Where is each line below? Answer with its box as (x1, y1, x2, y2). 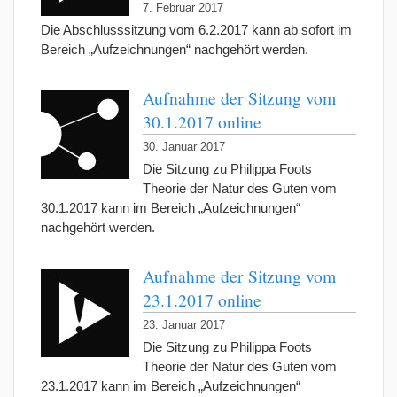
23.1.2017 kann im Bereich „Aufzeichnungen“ (41, 378, 300, 394)
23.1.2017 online (143, 288, 261, 312)
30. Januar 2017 (143, 141, 225, 154)
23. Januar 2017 (143, 319, 225, 332)
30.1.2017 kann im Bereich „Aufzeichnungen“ (41, 200, 300, 216)
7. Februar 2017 (143, 2, 223, 15)
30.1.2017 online (143, 110, 261, 134)
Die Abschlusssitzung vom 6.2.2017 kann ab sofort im (41, 22, 352, 38)
